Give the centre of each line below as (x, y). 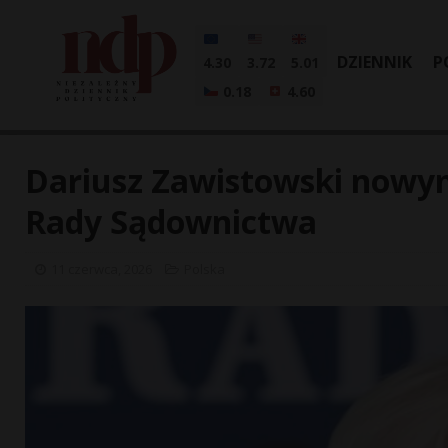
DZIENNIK (374, 62)
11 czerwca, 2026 (101, 269)
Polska (204, 269)
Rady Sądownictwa (171, 221)
